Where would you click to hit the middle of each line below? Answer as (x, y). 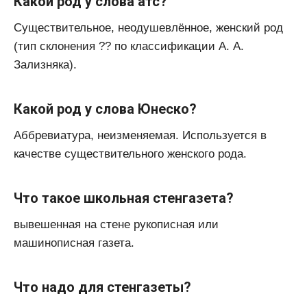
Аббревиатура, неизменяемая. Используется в (140, 136)
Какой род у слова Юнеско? (105, 109)
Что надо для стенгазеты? (102, 287)
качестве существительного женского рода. (130, 154)
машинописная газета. (74, 243)
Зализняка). (45, 65)
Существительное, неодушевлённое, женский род (148, 28)
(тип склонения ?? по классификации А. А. (129, 47)
